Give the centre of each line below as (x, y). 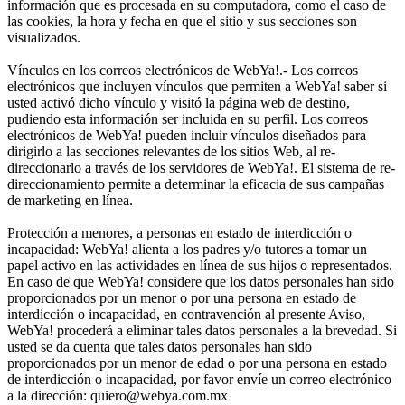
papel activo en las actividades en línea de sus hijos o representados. (200, 265)
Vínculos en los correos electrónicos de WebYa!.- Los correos (183, 70)
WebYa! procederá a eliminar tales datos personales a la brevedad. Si (202, 330)
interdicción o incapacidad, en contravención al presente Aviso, (186, 314)
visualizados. (44, 37)
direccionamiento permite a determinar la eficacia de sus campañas (196, 184)
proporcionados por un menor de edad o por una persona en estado (197, 363)
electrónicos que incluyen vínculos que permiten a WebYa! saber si (197, 86)
